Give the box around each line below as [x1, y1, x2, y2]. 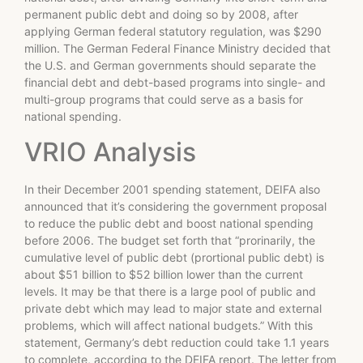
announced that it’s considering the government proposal [24, 199, 327, 213]
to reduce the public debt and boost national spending [24, 216, 314, 230]
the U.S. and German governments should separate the [24, 58, 316, 73]
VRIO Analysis [24, 135, 196, 168]
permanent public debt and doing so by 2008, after [24, 7, 298, 22]
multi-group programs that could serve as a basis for [24, 92, 303, 107]
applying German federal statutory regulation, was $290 [24, 24, 322, 39]
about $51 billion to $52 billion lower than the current [24, 267, 303, 281]
